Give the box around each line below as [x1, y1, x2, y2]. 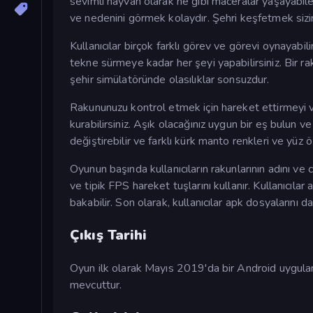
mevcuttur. [70, 277, 122, 293]
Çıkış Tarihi [70, 225, 147, 245]
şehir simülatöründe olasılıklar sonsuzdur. [70, 71, 270, 87]
